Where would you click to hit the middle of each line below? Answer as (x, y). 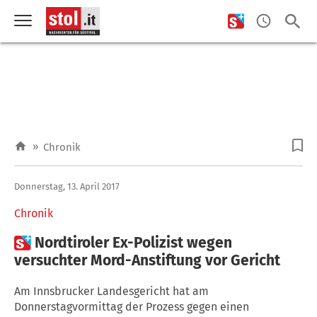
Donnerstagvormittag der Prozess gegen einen (132, 306)
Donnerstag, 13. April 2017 (67, 186)
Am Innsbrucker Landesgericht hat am (111, 291)
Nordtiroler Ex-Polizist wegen (133, 242)
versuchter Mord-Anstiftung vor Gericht (147, 260)
